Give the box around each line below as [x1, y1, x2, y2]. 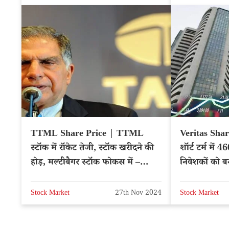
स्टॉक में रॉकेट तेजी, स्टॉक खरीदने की [31, 141, 154, 156]
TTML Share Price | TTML [31, 127, 144, 142]
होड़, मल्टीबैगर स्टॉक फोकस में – [31, 155, 140, 170]
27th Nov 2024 [115, 188, 162, 200]
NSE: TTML [31, 170, 81, 185]
